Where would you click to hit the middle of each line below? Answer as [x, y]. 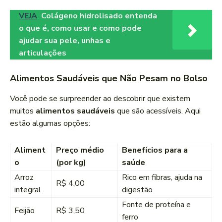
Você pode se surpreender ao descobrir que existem [100, 99]
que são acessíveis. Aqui [158, 111]
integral [28, 190]
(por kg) [71, 163]
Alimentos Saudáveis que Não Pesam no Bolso [109, 79]
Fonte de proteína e [156, 205]
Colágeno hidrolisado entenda [99, 16]
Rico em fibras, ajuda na [162, 178]
